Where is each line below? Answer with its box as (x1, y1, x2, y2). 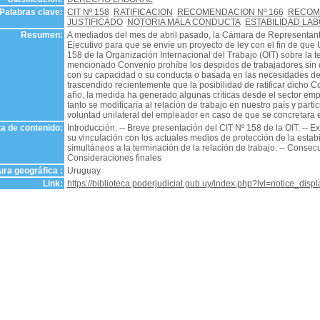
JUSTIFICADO (66, 17, 123, 27)
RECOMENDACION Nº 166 (176, 7, 284, 17)
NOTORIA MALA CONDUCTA (126, 17, 241, 27)
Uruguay (66, 166, 101, 176)
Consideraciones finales (66, 153, 161, 163)
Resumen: (20, 30, 63, 40)
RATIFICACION (113, 7, 173, 17)
